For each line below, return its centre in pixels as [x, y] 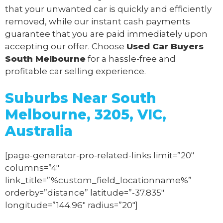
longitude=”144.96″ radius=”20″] [71, 205]
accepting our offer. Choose [66, 46]
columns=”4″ [32, 168]
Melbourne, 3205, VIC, [86, 115]
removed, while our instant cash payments [98, 21]
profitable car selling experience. [75, 71]
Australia [39, 131]
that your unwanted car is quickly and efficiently [108, 9]
